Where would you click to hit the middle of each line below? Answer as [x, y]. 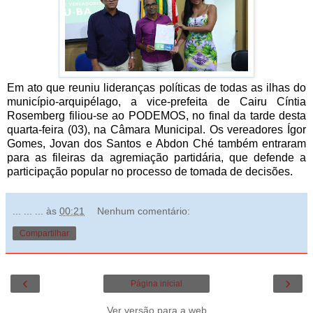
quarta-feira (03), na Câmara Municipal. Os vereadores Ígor [156, 130]
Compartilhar [44, 234]
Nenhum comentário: [144, 211]
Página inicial [156, 284]
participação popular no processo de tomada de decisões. [150, 172]
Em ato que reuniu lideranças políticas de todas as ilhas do [156, 88]
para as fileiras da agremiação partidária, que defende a [156, 158]
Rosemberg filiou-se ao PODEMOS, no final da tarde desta [156, 116]
